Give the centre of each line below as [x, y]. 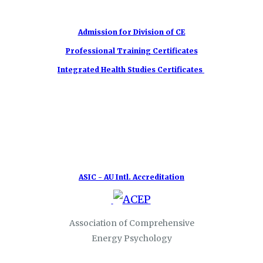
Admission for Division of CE [131, 32]
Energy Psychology [131, 238]
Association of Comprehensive [131, 223]
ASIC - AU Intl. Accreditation [131, 177]
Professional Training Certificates [131, 50]
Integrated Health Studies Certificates [130, 69]
